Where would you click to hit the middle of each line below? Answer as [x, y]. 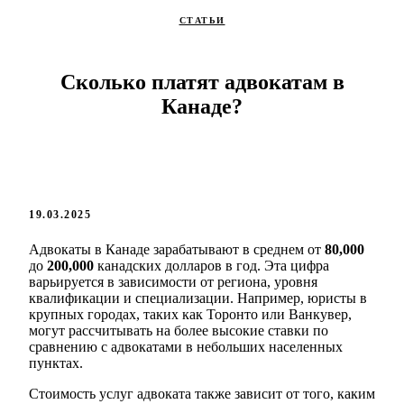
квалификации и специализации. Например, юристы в [198, 298]
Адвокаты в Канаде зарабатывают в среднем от [177, 250]
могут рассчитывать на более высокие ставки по [179, 331]
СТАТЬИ [202, 20]
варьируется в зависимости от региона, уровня [173, 282]
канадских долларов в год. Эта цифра [211, 266]
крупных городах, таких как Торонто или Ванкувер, [190, 315]
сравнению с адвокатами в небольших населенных [186, 347]
